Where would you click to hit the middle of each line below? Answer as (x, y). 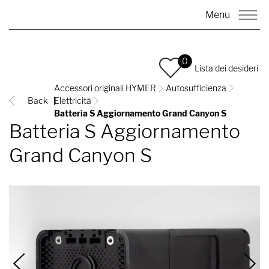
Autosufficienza (196, 88)
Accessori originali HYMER (105, 88)
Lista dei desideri (226, 68)
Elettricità (73, 101)
